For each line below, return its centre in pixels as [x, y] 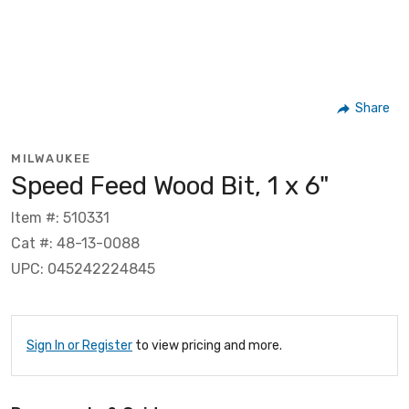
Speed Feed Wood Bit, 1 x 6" [170, 185]
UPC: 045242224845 [83, 268]
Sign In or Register [79, 345]
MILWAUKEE [51, 158]
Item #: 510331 [60, 217]
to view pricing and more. [207, 345]
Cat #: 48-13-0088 [75, 243]
